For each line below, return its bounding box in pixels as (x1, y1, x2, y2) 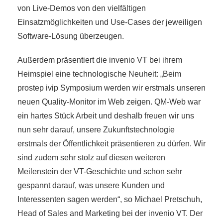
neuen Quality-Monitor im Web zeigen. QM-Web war (17, 98, 201, 107)
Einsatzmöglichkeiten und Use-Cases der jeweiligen (17, 18, 202, 27)
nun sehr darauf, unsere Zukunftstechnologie (17, 125, 175, 134)
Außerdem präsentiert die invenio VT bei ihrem (17, 56, 182, 65)
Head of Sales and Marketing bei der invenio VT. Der (17, 209, 203, 218)
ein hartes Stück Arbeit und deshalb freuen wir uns (17, 111, 194, 120)
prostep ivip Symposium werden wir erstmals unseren (17, 84, 206, 93)
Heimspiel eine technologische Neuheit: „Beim (17, 70, 181, 79)
